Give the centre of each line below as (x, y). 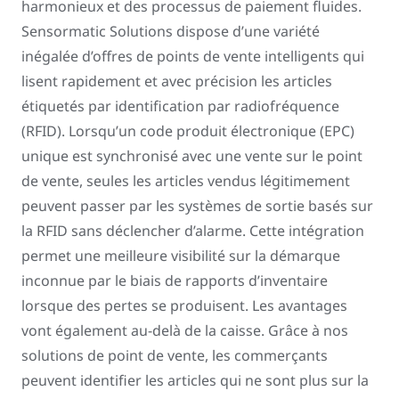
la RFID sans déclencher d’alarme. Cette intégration (193, 231)
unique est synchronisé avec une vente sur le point (192, 156)
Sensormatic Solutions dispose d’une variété (171, 31)
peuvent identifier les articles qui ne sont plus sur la (195, 380)
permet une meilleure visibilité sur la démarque (181, 256)
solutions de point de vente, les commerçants (175, 355)
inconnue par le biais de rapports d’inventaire (175, 281)
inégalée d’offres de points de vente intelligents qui (193, 56)
